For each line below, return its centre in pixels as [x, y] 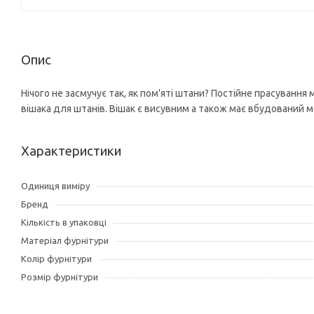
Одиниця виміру [55, 186]
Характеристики [71, 151]
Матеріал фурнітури [65, 241]
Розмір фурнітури [60, 277]
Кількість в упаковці [64, 223]
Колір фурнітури [56, 259]
